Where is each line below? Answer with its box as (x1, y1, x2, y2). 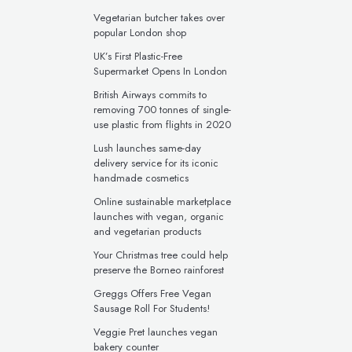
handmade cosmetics (93, 170, 189, 185)
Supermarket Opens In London (93, 64, 227, 79)
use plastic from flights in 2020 (93, 117, 231, 132)
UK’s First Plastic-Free (93, 49, 182, 64)
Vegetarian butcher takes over (93, 10, 225, 25)
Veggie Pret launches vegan (93, 324, 218, 339)
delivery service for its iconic (93, 156, 218, 170)
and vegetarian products (93, 224, 201, 239)
